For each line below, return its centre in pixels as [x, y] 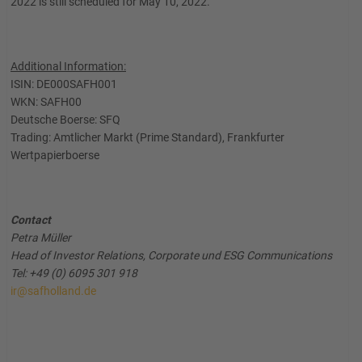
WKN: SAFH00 [46, 102]
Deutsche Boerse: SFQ [65, 120]
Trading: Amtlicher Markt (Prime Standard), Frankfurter [147, 137]
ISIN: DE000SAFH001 [64, 84]
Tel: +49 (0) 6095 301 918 [74, 273]
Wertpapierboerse [55, 155]
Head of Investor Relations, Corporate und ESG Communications [171, 255]
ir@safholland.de [53, 291]
